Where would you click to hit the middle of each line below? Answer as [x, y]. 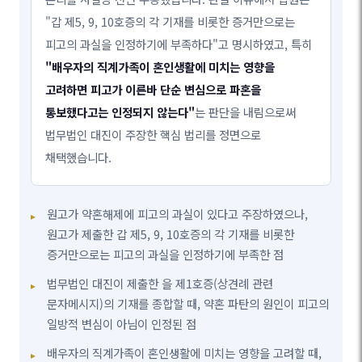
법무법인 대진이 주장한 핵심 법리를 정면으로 [154, 135]
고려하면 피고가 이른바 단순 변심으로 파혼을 [154, 90]
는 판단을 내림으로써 [246, 112]
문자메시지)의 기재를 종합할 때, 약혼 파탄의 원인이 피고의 [188, 304]
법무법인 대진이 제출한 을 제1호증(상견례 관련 [160, 284]
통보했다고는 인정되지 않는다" [120, 112]
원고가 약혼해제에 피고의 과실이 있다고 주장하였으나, [178, 214]
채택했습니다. [79, 158]
